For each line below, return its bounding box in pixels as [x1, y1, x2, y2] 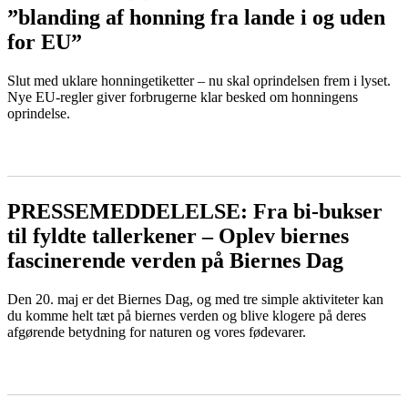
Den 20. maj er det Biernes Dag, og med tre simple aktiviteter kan [7, 291, 383, 307]
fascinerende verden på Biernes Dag [7, 248, 343, 272]
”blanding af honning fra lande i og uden [7, 5, 385, 29]
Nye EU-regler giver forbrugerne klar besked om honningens [7, 88, 358, 105]
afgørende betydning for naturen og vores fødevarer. [7, 323, 306, 340]
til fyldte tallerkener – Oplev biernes [7, 223, 349, 248]
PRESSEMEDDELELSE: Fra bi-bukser [7, 199, 382, 223]
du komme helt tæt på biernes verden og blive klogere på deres [7, 307, 366, 323]
